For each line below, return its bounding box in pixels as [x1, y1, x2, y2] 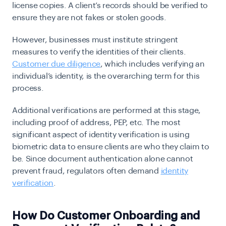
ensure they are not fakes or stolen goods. [12, 14, 166, 22]
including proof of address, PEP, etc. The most [12, 119, 181, 127]
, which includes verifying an [100, 60, 205, 68]
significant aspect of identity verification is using [12, 131, 190, 139]
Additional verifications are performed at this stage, [12, 106, 201, 115]
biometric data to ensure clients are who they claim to [12, 143, 209, 151]
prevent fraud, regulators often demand [12, 167, 161, 175]
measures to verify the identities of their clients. [12, 48, 186, 56]
